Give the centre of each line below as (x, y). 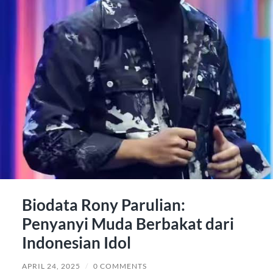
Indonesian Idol (76, 242)
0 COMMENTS (120, 266)
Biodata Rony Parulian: (103, 204)
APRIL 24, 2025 (51, 266)
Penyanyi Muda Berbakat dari (128, 223)
